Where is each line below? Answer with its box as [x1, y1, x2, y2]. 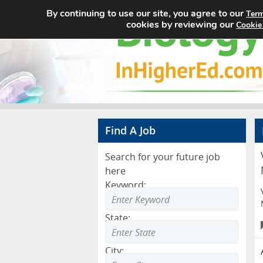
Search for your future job [105, 150, 220, 163]
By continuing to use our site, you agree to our [46, 7, 247, 20]
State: [105, 211, 130, 224]
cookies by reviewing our [126, 18, 237, 31]
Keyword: [105, 178, 146, 191]
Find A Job [105, 123, 156, 137]
